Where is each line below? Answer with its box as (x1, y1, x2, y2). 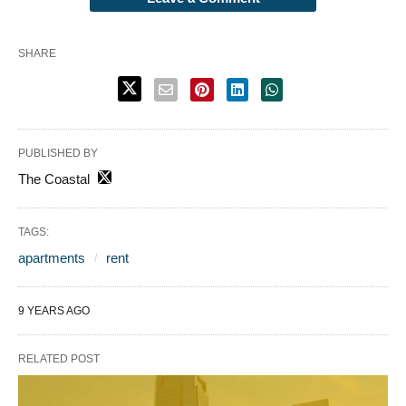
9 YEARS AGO (18, 304, 90, 317)
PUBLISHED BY (18, 147, 98, 159)
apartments (18, 250, 85, 266)
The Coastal (18, 171, 90, 187)
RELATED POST (18, 353, 100, 365)
